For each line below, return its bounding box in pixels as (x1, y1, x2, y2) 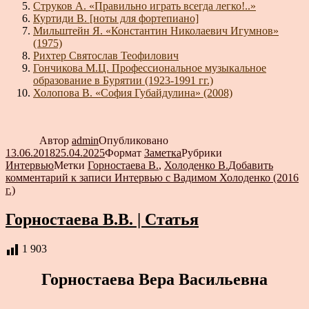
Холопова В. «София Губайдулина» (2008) (33, 87, 232, 99)
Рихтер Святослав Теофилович (33, 50, 179, 62)
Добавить (228, 159, 273, 172)
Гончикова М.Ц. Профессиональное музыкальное (33, 62, 266, 74)
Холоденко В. (164, 159, 228, 172)
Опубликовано (99, 134, 168, 147)
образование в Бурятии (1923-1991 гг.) (33, 74, 213, 87)
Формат (105, 147, 144, 159)
